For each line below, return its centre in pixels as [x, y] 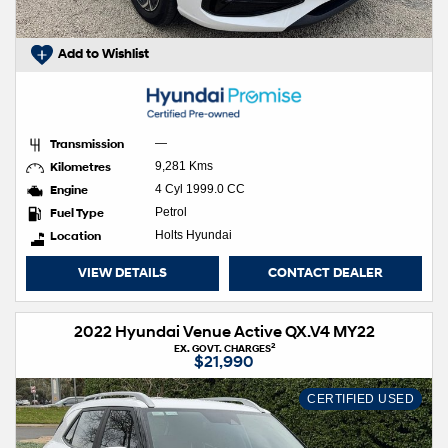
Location [75, 235]
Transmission [87, 143]
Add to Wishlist [103, 54]
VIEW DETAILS [123, 272]
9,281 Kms [184, 165]
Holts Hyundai [193, 234]
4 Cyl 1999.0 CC [201, 188]
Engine [69, 189]
